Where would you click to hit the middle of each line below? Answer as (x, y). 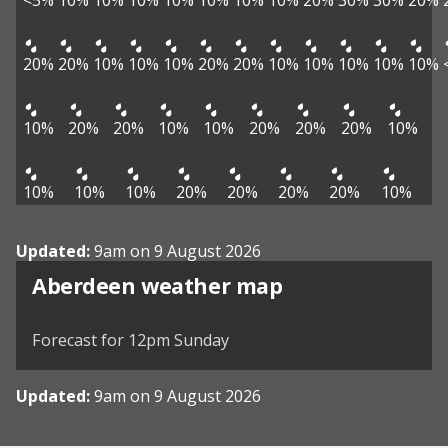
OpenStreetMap (369, 311)
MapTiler (283, 311)
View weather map (144, 272)
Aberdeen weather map (157, 286)
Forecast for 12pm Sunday (130, 340)
